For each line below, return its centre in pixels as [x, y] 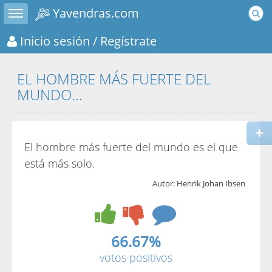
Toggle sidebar [29, 8]
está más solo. [59, 163]
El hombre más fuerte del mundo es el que [131, 147]
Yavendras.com [94, 13]
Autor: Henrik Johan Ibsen [199, 183]
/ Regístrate [123, 40]
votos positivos [136, 257]
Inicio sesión [53, 40]
